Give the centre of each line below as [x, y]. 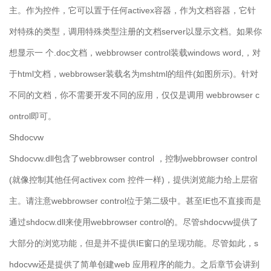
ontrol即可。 [33, 116]
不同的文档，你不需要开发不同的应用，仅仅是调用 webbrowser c [134, 95]
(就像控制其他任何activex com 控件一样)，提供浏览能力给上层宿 [133, 180]
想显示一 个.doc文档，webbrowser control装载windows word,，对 [135, 53]
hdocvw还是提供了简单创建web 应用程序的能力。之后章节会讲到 [134, 265]
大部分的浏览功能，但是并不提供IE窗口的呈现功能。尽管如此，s [134, 243]
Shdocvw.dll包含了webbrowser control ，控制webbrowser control [133, 159]
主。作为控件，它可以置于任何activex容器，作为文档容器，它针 [132, 11]
